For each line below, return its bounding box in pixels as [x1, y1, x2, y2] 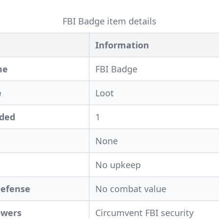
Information [95, 39, 149, 51]
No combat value [95, 183, 166, 195]
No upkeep [95, 159, 141, 171]
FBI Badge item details [63, 15, 156, 27]
